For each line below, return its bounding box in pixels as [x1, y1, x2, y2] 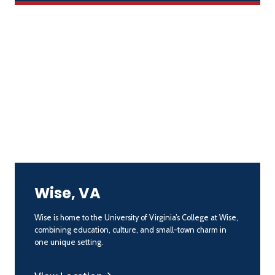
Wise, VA [34, 182, 101, 203]
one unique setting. [34, 237, 103, 247]
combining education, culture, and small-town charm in [34, 225, 227, 234]
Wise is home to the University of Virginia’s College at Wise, [34, 212, 238, 222]
